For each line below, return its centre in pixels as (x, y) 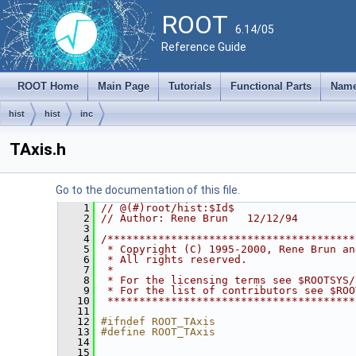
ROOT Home (48, 86)
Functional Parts (271, 86)
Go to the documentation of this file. (148, 190)
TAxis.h (38, 149)
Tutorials (190, 86)
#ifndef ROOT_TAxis (158, 321)
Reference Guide (204, 47)
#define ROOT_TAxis (158, 332)
